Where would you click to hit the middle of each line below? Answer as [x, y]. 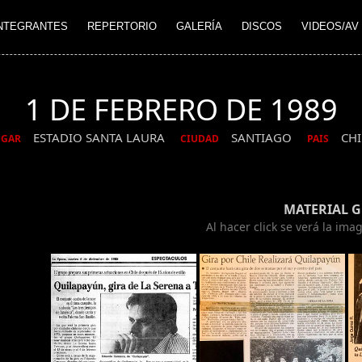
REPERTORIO [122, 27]
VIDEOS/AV [330, 27]
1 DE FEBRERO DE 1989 [181, 109]
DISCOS [262, 27]
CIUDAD [200, 139]
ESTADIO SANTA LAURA [101, 138]
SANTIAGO [263, 138]
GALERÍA [199, 27]
